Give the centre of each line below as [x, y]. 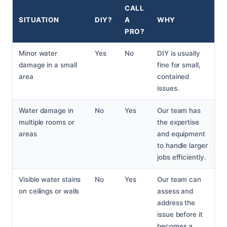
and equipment [181, 134]
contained [173, 77]
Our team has [179, 111]
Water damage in [46, 111]
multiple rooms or [47, 122]
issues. [168, 88]
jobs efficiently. [182, 157]
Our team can [179, 180]
